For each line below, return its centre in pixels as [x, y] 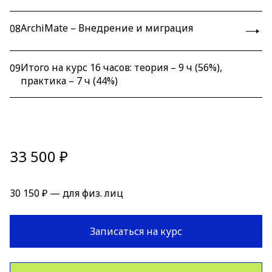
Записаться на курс [136, 231]
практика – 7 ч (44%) [69, 81]
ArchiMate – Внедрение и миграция [107, 28]
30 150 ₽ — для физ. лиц [66, 193]
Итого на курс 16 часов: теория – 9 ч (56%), [121, 67]
